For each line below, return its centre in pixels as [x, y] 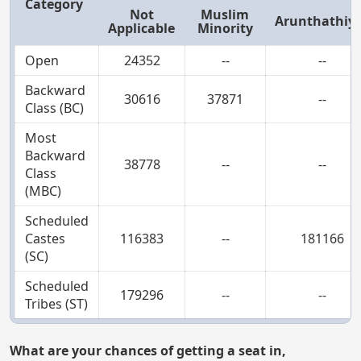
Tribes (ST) [56, 303]
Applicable [141, 28]
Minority [225, 28]
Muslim [225, 14]
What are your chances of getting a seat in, [148, 350]
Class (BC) [54, 108]
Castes [45, 238]
